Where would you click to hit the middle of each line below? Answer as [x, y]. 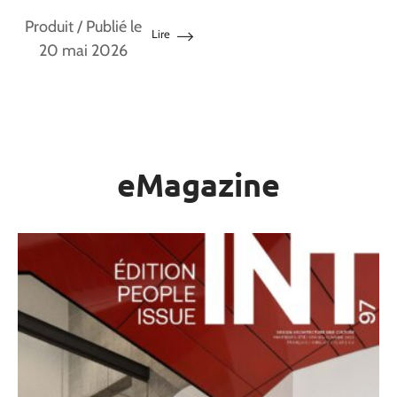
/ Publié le [108, 27]
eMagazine [198, 185]
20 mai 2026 [84, 51]
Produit [50, 27]
